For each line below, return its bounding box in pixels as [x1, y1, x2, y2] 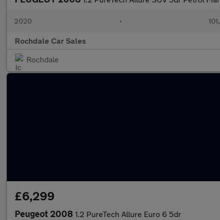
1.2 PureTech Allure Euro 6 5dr [75, 209, 181, 219]
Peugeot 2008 [15, 208, 75, 219]
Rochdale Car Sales [15, 36, 86, 45]
